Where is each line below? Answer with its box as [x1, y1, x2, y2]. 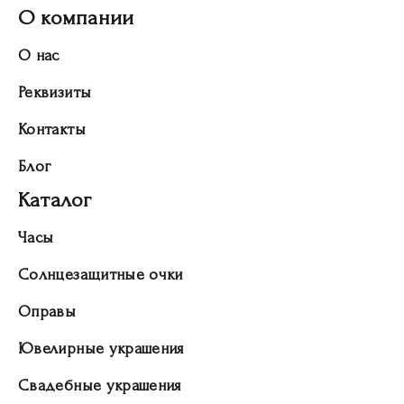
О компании [18, 5, 134, 30]
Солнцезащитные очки [18, 265, 183, 283]
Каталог [18, 187, 92, 212]
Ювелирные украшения [18, 339, 184, 357]
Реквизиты [18, 83, 92, 101]
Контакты [18, 120, 86, 138]
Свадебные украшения [18, 376, 181, 394]
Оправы [18, 302, 77, 320]
